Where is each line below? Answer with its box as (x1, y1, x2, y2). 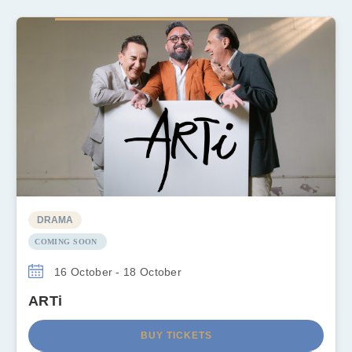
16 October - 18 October (50, 266, 182, 279)
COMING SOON (35, 237, 97, 247)
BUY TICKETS (140, 330, 212, 342)
